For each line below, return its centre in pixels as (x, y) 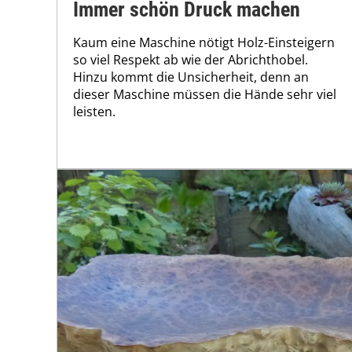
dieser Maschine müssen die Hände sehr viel (205, 95)
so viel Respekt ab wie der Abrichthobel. (191, 60)
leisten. (94, 112)
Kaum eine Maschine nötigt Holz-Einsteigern (204, 43)
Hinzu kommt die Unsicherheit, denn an (191, 77)
